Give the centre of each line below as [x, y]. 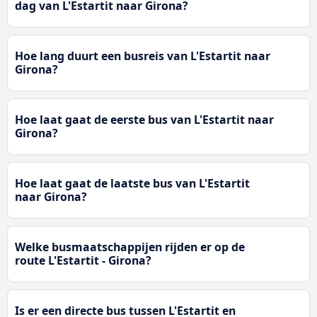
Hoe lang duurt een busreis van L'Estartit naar [143, 56]
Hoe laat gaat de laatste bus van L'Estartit [132, 183]
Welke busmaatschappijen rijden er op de [130, 247]
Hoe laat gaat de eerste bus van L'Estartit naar [144, 119]
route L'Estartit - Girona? [83, 260]
